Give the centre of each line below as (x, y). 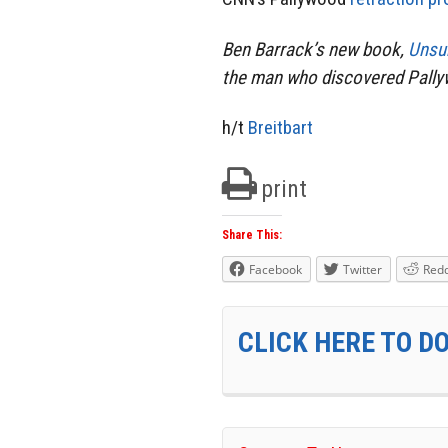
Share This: (252, 235)
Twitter (362, 270)
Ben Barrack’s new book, (315, 49)
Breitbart (280, 128)
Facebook (275, 270)
